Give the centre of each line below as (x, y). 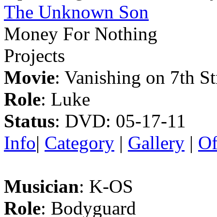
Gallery (156, 143)
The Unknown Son (76, 12)
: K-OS (106, 186)
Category (79, 143)
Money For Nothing (81, 34)
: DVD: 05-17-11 (120, 121)
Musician (41, 186)
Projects (34, 56)
